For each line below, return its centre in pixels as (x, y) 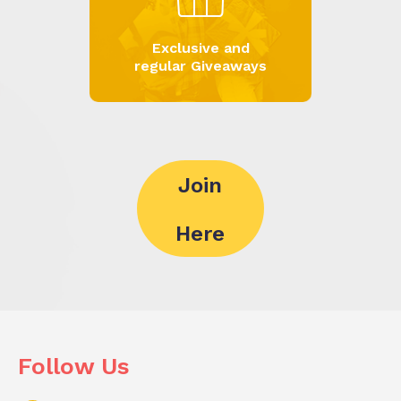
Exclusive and (200, 48)
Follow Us (74, 367)
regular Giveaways (200, 66)
